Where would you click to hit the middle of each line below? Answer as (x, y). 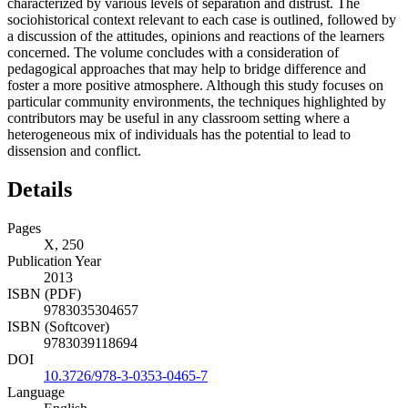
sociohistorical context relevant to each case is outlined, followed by (202, 20)
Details (40, 190)
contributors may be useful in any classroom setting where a (178, 118)
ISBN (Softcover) (58, 327)
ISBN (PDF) (44, 294)
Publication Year (54, 261)
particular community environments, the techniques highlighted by (197, 102)
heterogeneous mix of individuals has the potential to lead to (179, 135)
